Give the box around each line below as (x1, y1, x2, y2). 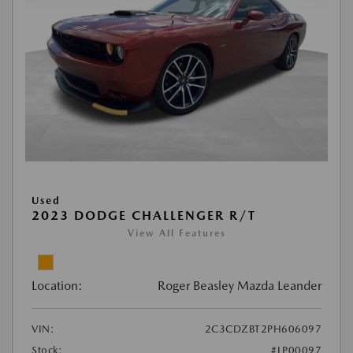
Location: (32, 278, 83, 293)
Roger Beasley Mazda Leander (158, 278, 321, 293)
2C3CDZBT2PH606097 (204, 323, 321, 335)
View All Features (127, 228, 226, 239)
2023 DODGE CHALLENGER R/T (32, 208, 256, 223)
